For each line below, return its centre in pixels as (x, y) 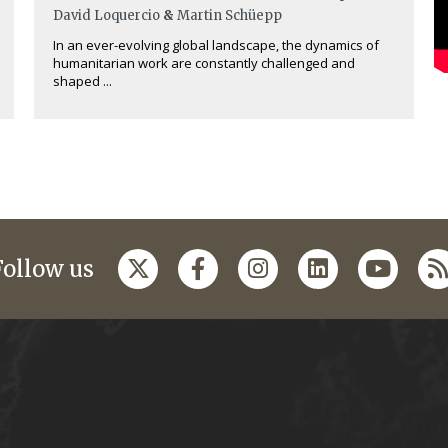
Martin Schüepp (229, 15)
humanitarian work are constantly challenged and (204, 63)
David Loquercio (106, 15)
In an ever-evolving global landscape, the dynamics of (216, 45)
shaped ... (82, 81)
